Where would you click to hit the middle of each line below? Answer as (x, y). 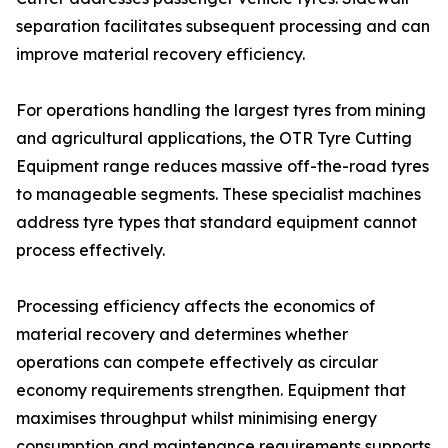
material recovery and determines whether (182, 334)
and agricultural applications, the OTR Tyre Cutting (214, 138)
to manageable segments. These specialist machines (218, 194)
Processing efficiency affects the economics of (195, 306)
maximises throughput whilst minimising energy (196, 418)
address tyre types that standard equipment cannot (216, 222)
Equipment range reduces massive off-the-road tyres (222, 166)
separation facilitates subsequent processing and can (223, 26)
